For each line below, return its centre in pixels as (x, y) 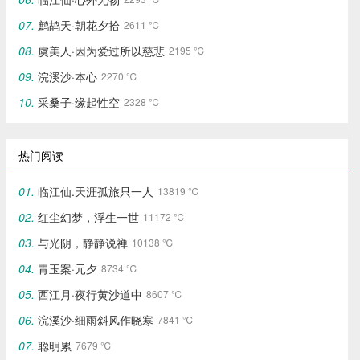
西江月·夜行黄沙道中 (90, 294)
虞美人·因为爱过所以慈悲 (102, 51)
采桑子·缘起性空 (79, 102)
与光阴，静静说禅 (83, 243)
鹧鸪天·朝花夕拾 (79, 25)
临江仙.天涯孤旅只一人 (96, 191)
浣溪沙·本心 (68, 76)
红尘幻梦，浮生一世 (89, 217)
